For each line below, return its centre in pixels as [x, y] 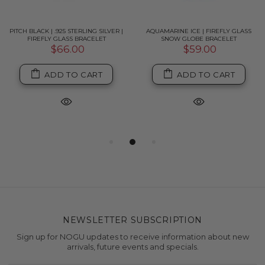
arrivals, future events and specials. [132, 247]
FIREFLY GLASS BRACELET [66, 39]
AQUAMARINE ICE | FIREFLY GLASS [199, 31]
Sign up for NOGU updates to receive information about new [132, 237]
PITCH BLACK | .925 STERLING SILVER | [66, 31]
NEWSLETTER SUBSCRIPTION [132, 220]
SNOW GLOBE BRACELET [199, 39]
